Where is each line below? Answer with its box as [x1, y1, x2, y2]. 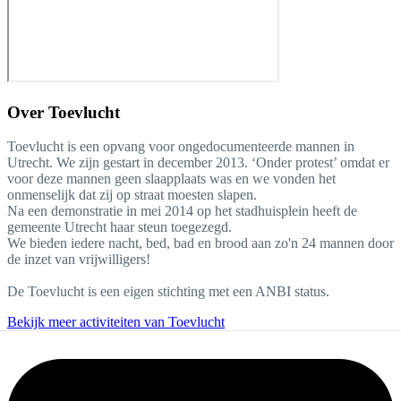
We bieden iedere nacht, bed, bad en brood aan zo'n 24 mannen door [7, 235, 394, 252]
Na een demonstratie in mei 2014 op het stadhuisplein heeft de [7, 203, 357, 219]
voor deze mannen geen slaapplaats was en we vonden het [7, 171, 336, 187]
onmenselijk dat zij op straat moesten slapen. [7, 187, 257, 203]
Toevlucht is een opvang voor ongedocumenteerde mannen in [7, 139, 354, 155]
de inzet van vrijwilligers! [7, 252, 150, 268]
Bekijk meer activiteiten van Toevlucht [7, 314, 225, 330]
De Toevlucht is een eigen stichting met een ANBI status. [7, 284, 329, 300]
